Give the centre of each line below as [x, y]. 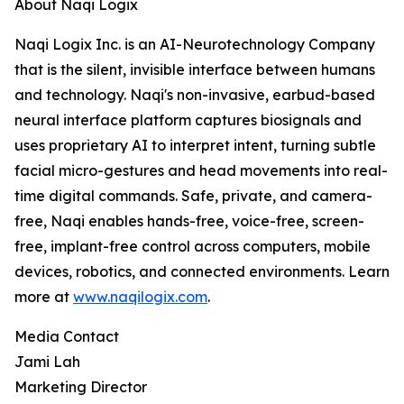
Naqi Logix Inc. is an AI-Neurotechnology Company [195, 45]
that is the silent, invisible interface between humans [195, 70]
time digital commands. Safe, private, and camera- [193, 196]
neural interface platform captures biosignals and [188, 120]
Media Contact [67, 337]
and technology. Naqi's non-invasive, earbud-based [195, 95]
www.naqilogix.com [140, 297]
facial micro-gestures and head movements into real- [201, 171]
